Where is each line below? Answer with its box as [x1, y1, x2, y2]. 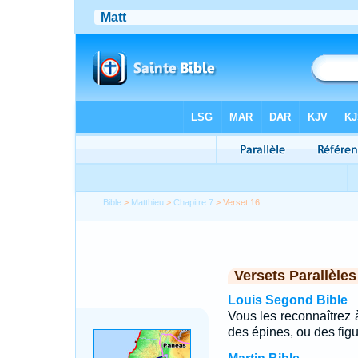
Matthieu [131, 197, 165, 207]
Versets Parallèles [233, 268, 356, 284]
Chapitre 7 [173, 197, 214, 207]
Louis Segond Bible [227, 293, 348, 307]
